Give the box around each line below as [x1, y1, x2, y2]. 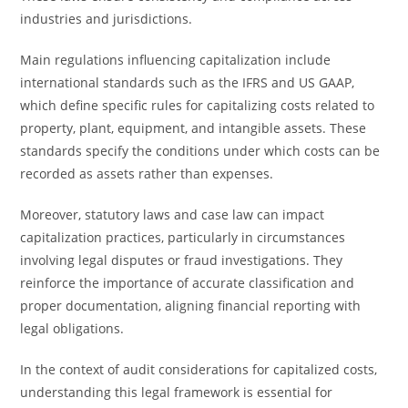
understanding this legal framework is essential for [20, 383, 333, 401]
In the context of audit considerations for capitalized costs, [20, 361, 378, 378]
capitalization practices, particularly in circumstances [20, 229, 346, 246]
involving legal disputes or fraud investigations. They [20, 251, 343, 269]
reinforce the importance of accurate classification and [20, 274, 355, 291]
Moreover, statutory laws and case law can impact [20, 206, 325, 223]
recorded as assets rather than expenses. [20, 165, 274, 182]
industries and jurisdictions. [20, 10, 193, 27]
